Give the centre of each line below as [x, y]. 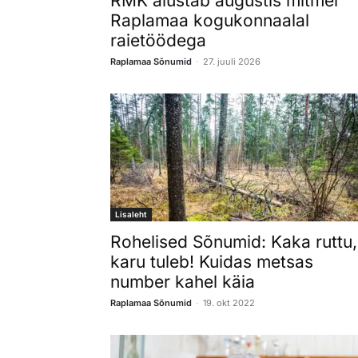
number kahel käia [183, 281]
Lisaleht [131, 214]
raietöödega [158, 40]
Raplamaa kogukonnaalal [210, 20]
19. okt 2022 [229, 302]
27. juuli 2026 [232, 61]
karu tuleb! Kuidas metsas [212, 261]
